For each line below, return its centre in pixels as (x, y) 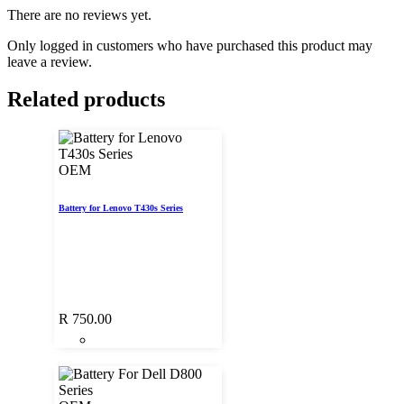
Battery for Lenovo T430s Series (121, 208)
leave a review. (50, 61)
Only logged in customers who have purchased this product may (190, 45)
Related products (86, 100)
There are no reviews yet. (79, 14)
